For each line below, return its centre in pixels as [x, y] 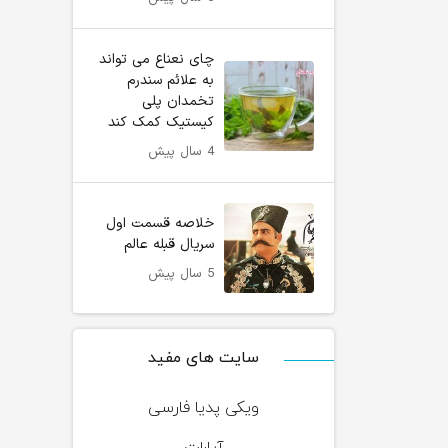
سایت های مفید [203, 358]
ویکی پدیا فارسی [203, 408]
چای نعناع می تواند [156, 59]
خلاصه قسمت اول [160, 223]
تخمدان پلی [178, 101]
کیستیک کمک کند [161, 122]
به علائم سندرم [170, 80]
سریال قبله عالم [169, 244]
